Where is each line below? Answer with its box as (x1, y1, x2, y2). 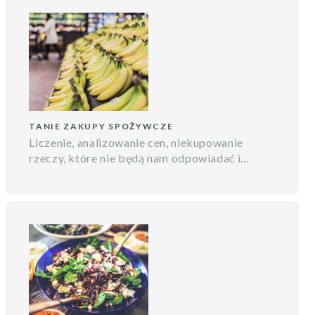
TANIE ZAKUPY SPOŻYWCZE (29, 120, 174, 131)
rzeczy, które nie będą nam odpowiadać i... (29, 150, 249, 165)
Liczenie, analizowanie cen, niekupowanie (29, 135, 243, 149)
